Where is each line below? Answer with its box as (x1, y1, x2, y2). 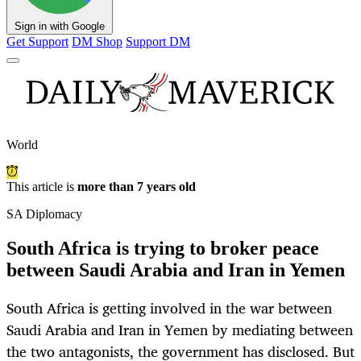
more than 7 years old (77, 180, 196, 194)
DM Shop (72, 35, 122, 49)
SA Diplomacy (6, 207, 82, 222)
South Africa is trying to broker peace (6, 238, 319, 259)
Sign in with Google (15, 20, 105, 33)
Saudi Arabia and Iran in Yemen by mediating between (6, 317, 353, 342)
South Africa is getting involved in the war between (6, 296, 332, 321)
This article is (6, 180, 77, 194)
